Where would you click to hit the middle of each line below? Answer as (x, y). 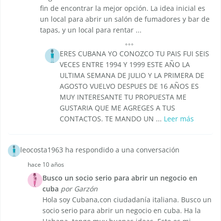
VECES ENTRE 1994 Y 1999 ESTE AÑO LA (125, 65)
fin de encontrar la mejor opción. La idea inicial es (123, 8)
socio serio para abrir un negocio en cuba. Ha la (122, 211)
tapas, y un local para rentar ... (91, 30)
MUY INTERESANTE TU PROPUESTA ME (123, 97)
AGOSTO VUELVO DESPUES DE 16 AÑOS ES (129, 86)
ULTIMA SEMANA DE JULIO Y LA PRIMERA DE (132, 75)
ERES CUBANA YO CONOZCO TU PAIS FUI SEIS (134, 54)
